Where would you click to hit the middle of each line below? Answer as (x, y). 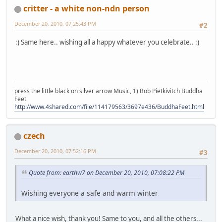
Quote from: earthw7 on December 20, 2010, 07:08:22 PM (107, 173)
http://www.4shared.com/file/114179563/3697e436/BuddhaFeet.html (109, 107)
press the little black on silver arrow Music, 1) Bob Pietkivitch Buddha (109, 91)
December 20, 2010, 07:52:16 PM (55, 151)
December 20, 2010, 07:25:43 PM (55, 24)
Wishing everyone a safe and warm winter (90, 193)
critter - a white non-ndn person (86, 9)
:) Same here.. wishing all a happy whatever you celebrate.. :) (107, 42)
